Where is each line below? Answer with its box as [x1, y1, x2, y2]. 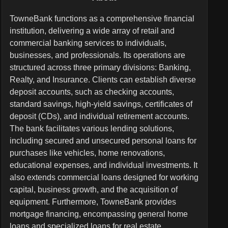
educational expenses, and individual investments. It [9, 161, 197, 169]
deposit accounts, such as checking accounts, [9, 88, 174, 96]
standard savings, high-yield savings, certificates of [9, 100, 192, 108]
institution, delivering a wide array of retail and [9, 26, 175, 35]
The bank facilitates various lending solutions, [9, 124, 174, 133]
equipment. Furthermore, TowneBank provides [9, 197, 176, 206]
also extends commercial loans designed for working [9, 173, 198, 182]
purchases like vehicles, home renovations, [9, 149, 165, 157]
